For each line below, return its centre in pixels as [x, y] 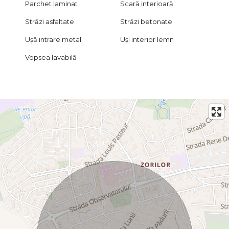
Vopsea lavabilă [51, 58]
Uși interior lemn [147, 40]
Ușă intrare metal [53, 40]
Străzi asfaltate [49, 22]
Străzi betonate [146, 22]
